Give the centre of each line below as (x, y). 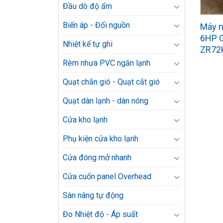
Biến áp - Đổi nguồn (96, 25)
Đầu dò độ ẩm (87, 6)
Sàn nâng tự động (93, 195)
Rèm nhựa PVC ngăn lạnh (107, 63)
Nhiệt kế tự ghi (88, 44)
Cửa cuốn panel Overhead (107, 176)
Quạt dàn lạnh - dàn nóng (106, 101)
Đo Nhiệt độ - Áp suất (100, 214)
